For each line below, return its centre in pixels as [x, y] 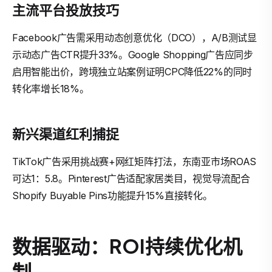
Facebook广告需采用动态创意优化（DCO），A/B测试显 [134, 38]
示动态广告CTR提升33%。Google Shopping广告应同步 [133, 55]
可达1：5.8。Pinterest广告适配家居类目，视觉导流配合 [131, 178]
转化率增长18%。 [51, 89]
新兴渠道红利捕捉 [66, 134]
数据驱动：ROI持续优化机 [127, 246]
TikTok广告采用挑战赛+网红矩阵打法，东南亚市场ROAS [134, 161]
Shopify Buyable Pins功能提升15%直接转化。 [112, 195]
